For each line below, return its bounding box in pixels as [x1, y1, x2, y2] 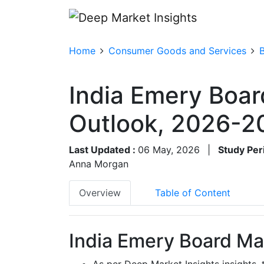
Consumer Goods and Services [108, 44, 246, 57]
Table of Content [155, 186, 230, 199]
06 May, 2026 [138, 143, 200, 156]
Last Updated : [69, 143, 138, 156]
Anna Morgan [69, 157, 128, 170]
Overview [79, 186, 121, 199]
